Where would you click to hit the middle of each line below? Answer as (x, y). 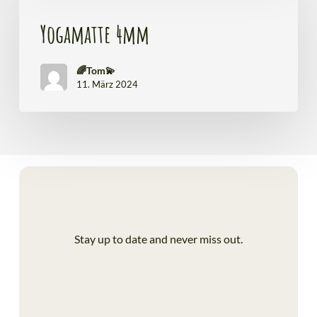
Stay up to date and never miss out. (158, 238)
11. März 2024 (107, 84)
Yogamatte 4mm (94, 33)
